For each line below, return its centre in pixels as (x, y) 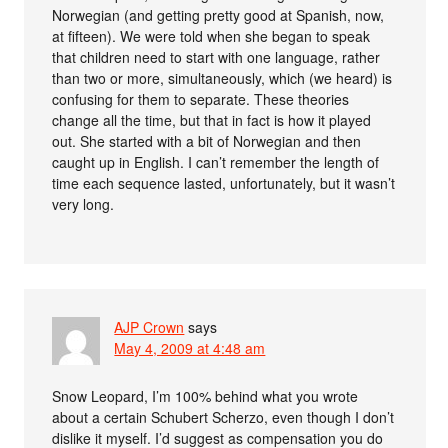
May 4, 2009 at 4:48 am (190, 347)
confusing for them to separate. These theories (201, 98)
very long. (83, 203)
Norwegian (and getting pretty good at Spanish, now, (218, 14)
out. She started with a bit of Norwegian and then (207, 140)
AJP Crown (149, 326)
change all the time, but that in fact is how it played (212, 119)
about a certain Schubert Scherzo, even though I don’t (223, 416)
